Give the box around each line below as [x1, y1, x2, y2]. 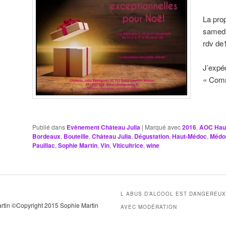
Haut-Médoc [172, 132, 207, 141]
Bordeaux [32, 132, 61, 141]
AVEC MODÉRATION [121, 203, 178, 211]
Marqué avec [145, 123, 181, 132]
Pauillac [32, 141, 55, 150]
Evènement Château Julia [67, 123, 140, 132]
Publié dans [32, 123, 65, 132]
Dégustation [134, 132, 169, 141]
